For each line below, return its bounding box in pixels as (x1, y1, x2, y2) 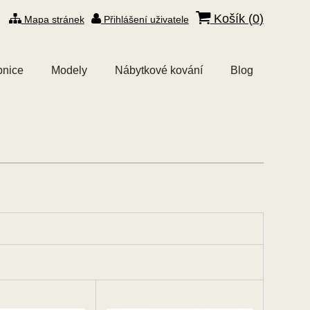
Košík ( (210, 12, 253, 26)
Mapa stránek (21, 14, 84, 25)
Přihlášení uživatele (100, 14, 189, 25)
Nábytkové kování (114, 64, 203, 76)
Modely (51, 64, 87, 76)
